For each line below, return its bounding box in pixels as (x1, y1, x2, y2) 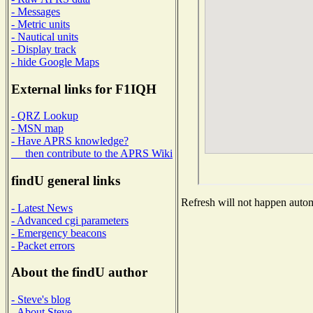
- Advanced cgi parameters (11, 214, 129, 226)
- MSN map (11, 122, 64, 135)
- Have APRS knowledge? (11, 135, 129, 147)
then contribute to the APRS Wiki (11, 147, 173, 160)
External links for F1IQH (11, 81, 156, 96)
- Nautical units (11, 30, 78, 43)
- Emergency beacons (11, 226, 106, 239)
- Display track (11, 43, 76, 55)
